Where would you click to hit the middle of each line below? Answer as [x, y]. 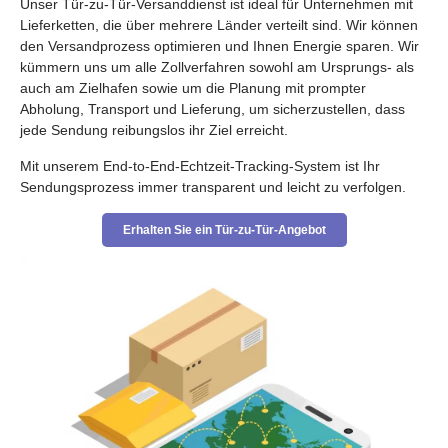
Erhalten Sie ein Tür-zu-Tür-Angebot [224, 230]
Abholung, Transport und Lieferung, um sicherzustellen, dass [212, 109]
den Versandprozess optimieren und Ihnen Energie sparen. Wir [219, 46]
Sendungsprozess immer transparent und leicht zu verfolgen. [213, 187]
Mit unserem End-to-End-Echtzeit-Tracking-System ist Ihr [200, 166]
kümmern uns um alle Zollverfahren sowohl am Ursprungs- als [217, 67]
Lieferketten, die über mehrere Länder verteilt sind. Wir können [219, 25]
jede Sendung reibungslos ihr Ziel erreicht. [154, 130]
